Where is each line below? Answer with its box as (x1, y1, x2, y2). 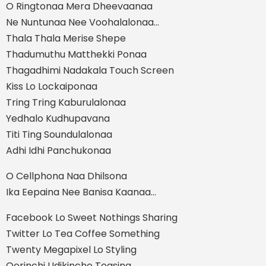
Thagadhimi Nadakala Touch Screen (6, 63, 174, 77)
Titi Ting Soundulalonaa (6, 127, 112, 141)
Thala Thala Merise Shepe (6, 31, 126, 45)
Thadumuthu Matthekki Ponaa (6, 47, 147, 61)
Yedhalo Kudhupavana (6, 111, 110, 125)
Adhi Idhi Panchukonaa (6, 143, 111, 157)
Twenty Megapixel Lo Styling (6, 242, 137, 256)
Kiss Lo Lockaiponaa (6, 79, 97, 93)
